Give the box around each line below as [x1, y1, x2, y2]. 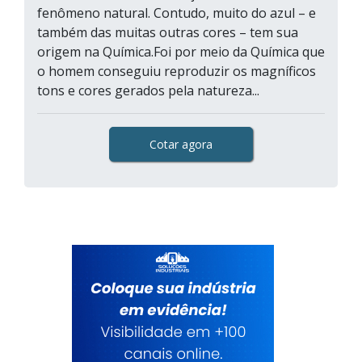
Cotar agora [149, 137, 213, 152]
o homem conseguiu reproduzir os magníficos [37, 62, 316, 80]
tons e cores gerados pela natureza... [37, 82, 259, 99]
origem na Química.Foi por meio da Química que [37, 43, 325, 61]
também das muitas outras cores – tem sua [37, 23, 298, 41]
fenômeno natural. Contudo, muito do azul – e [37, 4, 316, 22]
